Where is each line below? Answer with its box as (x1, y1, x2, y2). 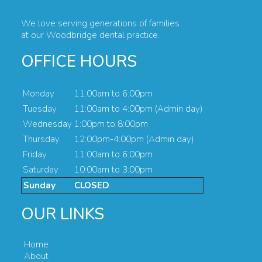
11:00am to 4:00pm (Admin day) (74, 103, 203, 115)
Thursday (23, 133, 60, 146)
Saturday (23, 164, 59, 176)
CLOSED (74, 180, 110, 192)
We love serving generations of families (21, 17, 180, 29)
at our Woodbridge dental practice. (21, 29, 160, 41)
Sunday (23, 180, 56, 192)
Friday (23, 149, 47, 161)
